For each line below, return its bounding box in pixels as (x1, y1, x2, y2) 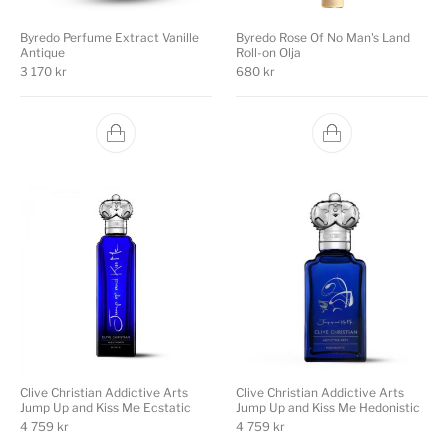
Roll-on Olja (236, 45, 301, 60)
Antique (20, 45, 65, 60)
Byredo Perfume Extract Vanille (20, 30, 199, 45)
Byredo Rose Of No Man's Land (236, 30, 410, 45)
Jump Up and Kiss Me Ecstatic (20, 400, 191, 415)
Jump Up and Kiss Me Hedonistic (236, 400, 420, 415)
